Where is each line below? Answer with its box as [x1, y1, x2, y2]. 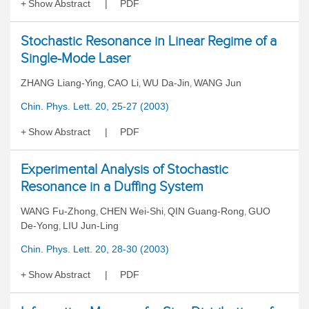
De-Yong [21, 220, 59, 231]
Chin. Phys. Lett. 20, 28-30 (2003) [21, 243, 169, 255]
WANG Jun [194, 77, 241, 88]
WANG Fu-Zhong [21, 206, 96, 217]
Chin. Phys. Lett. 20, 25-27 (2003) [21, 101, 169, 112]
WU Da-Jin [143, 77, 190, 88]
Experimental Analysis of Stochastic [21, 161, 228, 177]
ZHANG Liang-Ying [21, 77, 103, 88]
